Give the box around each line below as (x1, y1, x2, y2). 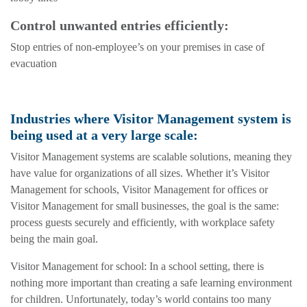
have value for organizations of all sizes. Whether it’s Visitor (10, 167, 269, 180)
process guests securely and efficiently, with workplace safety (10, 217, 275, 229)
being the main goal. (10, 233, 98, 245)
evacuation (10, 58, 57, 70)
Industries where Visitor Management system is (10, 111, 291, 127)
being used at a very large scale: (10, 127, 198, 143)
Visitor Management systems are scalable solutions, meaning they (10, 151, 292, 163)
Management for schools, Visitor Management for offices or (10, 184, 268, 196)
